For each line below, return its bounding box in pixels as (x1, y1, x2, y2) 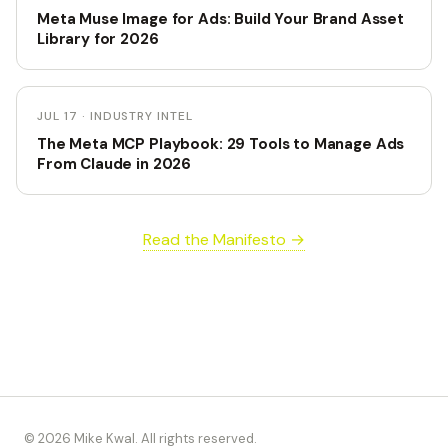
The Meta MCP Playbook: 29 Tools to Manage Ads (37, 134, 405, 154)
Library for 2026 (37, 29, 159, 49)
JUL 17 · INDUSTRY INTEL (37, 108, 194, 124)
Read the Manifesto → (143, 229, 305, 250)
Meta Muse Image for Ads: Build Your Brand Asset (37, 9, 404, 29)
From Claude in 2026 (37, 154, 192, 174)
